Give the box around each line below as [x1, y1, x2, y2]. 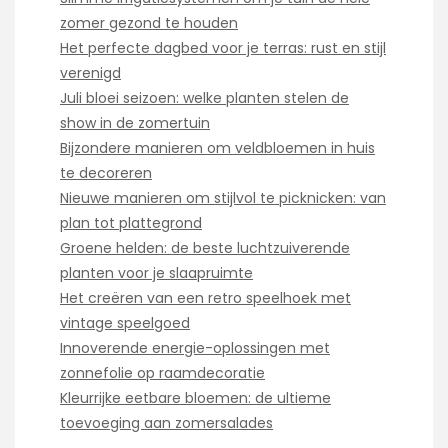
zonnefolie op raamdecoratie [60, 363, 265, 384]
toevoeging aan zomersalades [60, 413, 273, 434]
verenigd [60, 63, 121, 84]
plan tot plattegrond [60, 213, 202, 234]
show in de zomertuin [60, 113, 210, 134]
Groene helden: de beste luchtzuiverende [60, 238, 350, 259]
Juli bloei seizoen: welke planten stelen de [60, 88, 349, 109]
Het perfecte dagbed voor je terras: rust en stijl [60, 38, 386, 59]
